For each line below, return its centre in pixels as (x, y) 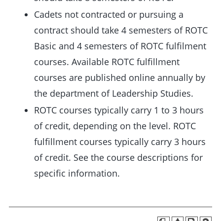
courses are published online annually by (120, 77)
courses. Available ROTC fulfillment (107, 62)
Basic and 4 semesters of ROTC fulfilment (120, 46)
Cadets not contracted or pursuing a (109, 14)
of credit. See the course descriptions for (118, 157)
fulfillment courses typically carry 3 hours (120, 142)
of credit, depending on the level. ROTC (115, 126)
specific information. (77, 173)
